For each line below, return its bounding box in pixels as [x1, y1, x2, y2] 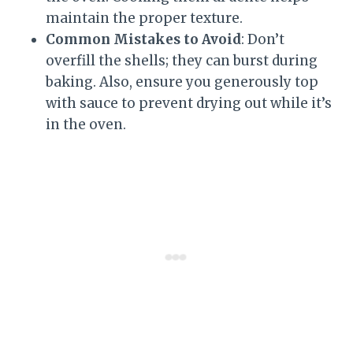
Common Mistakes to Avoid [46, 31, 241, 49]
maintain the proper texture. [46, 9, 243, 28]
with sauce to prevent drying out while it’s [46, 95, 332, 113]
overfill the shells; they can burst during [46, 52, 318, 70]
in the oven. [46, 116, 126, 134]
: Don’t [241, 31, 284, 49]
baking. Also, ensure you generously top [46, 73, 318, 91]
